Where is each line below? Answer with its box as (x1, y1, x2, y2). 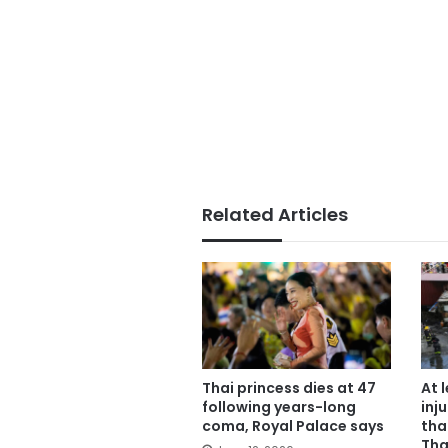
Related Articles (202, 202, 348, 228)
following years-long (202, 396, 356, 417)
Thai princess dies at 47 (202, 377, 376, 398)
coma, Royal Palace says (202, 415, 384, 436)
